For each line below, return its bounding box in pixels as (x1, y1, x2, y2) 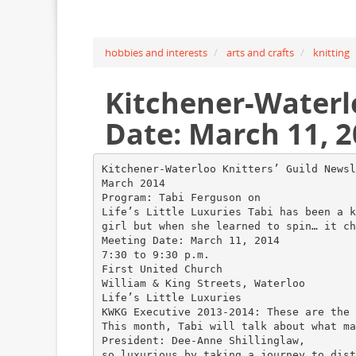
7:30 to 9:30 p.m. (101, 248, 210, 261)
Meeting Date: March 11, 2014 (101, 234, 280, 246)
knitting (313, 45, 350, 60)
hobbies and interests (105, 45, 207, 60)
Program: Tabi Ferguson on (101, 191, 261, 203)
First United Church (101, 262, 222, 275)
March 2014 (101, 176, 165, 189)
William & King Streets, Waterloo (101, 277, 305, 289)
